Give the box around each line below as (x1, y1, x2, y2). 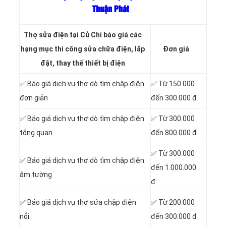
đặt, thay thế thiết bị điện (40, 59, 125, 68)
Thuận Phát (92, 6, 129, 14)
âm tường (20, 171, 52, 179)
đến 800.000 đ (151, 129, 197, 137)
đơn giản (20, 94, 48, 102)
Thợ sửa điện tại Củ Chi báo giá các (23, 31, 142, 39)
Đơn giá (163, 45, 189, 53)
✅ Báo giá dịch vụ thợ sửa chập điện (20, 198, 136, 207)
